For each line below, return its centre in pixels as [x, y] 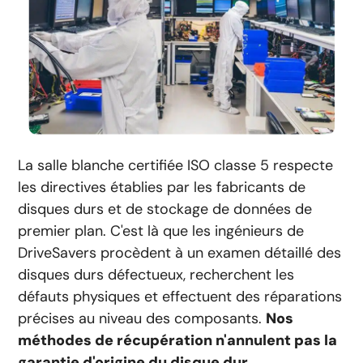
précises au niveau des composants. [142, 319]
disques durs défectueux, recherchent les [156, 275]
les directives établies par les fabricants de [162, 188]
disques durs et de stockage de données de [165, 209]
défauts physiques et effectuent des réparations [180, 297]
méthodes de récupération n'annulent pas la [178, 341]
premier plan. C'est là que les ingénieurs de [161, 231]
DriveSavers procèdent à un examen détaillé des [180, 253]
